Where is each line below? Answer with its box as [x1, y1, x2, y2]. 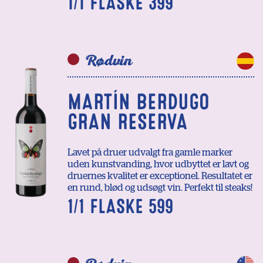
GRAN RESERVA [68, 113, 188, 131]
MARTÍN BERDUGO [68, 93, 210, 111]
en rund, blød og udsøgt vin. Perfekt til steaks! [68, 183, 252, 193]
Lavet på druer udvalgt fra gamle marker [68, 148, 232, 158]
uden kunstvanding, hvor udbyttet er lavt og [68, 160, 249, 170]
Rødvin [85, 51, 132, 71]
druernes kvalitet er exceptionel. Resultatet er [68, 171, 252, 181]
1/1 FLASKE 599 [68, 199, 173, 215]
